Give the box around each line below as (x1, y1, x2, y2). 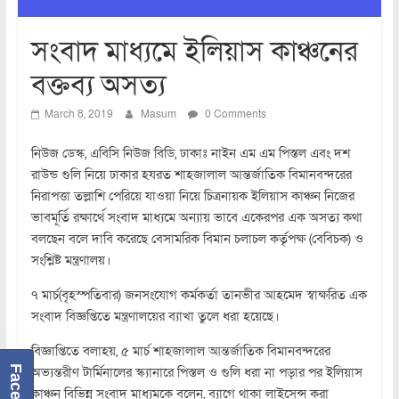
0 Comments (201, 106, 266, 121)
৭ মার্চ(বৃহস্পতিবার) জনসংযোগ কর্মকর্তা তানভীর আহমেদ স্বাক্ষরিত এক (30, 285, 367, 304)
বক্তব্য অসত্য (30, 66, 166, 104)
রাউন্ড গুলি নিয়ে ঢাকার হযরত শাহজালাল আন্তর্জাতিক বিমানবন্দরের (30, 165, 352, 183)
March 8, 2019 (44, 106, 113, 121)
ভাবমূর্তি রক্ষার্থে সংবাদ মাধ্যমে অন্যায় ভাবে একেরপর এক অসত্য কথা (30, 208, 362, 226)
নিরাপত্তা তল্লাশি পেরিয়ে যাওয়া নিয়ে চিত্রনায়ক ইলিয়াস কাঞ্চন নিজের (30, 186, 354, 205)
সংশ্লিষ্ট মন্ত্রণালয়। (30, 250, 111, 269)
